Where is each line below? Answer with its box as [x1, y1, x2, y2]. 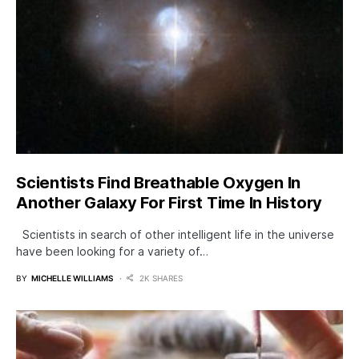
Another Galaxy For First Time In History [16, 192, 322, 212]
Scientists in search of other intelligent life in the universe [16, 227, 334, 241]
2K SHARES [139, 272, 183, 283]
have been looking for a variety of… [16, 244, 208, 258]
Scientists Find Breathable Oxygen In [16, 172, 301, 192]
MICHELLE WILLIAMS [31, 272, 113, 283]
